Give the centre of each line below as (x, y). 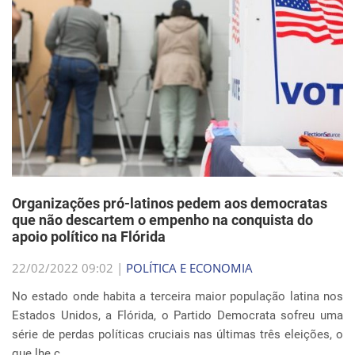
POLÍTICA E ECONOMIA (189, 268)
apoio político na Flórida (89, 237)
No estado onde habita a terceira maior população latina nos (177, 296)
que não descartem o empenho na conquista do (162, 220)
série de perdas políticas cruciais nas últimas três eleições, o (177, 334)
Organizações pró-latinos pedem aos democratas (170, 203)
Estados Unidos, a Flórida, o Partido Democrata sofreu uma (177, 315)
